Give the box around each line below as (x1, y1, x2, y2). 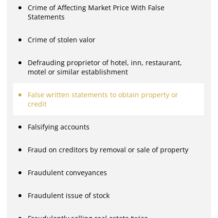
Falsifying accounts (28, 122, 90, 131)
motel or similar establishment (28, 67, 128, 76)
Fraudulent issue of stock (28, 190, 110, 200)
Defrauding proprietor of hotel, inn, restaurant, (28, 57, 182, 67)
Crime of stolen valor (28, 35, 96, 44)
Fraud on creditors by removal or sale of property (28, 145, 189, 154)
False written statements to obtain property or (28, 90, 179, 99)
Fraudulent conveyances (28, 167, 108, 177)
